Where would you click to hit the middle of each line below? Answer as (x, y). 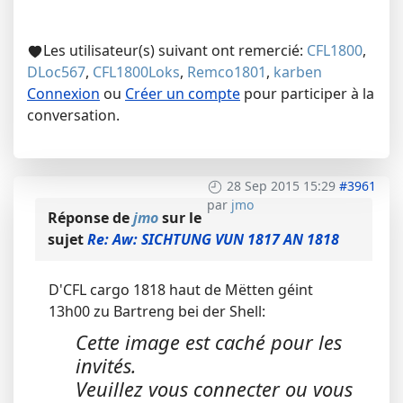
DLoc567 (56, 72)
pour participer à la (307, 94)
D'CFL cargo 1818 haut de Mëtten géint (181, 290)
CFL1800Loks (136, 72)
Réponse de (90, 218)
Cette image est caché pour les (209, 343)
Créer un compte (183, 94)
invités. (106, 366)
